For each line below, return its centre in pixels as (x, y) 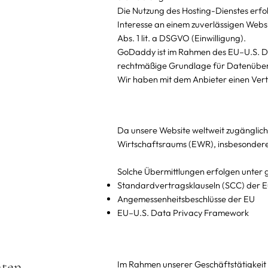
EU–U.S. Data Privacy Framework (183, 213)
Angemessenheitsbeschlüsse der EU (186, 199)
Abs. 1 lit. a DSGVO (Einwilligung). (181, 38)
